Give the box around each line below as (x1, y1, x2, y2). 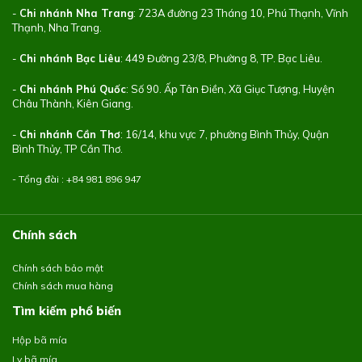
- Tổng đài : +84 (12, 173, 86, 186)
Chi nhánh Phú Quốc (19, 82, 126, 95)
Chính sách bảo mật (12, 262, 103, 275)
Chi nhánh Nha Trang (19, 6, 133, 20)
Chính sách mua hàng (12, 280, 113, 293)
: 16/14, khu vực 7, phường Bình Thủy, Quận (120, 127, 329, 141)
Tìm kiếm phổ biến (12, 302, 121, 318)
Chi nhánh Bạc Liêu (19, 52, 120, 65)
